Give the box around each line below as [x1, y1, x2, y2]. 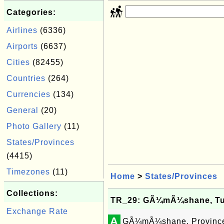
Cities [6, 58, 30, 66]
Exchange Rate [6, 207, 68, 215]
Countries [6, 74, 45, 82]
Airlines [6, 26, 37, 34]
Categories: [6, 8, 56, 16]
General [6, 106, 38, 114]
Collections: [6, 189, 58, 197]
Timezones [6, 167, 50, 176]
